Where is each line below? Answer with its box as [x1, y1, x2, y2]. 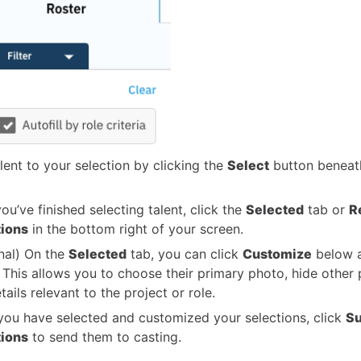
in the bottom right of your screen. [28, 221, 243, 237]
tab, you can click [127, 246, 243, 262]
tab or [304, 201, 349, 218]
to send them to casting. [28, 329, 181, 345]
